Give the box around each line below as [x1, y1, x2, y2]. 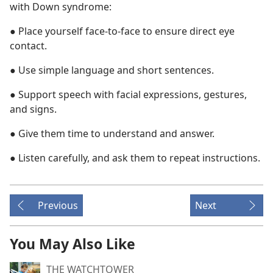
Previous [38, 199, 78, 212]
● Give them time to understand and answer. [10, 127, 214, 140]
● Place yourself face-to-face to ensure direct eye [10, 24, 235, 38]
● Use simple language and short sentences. [10, 63, 214, 77]
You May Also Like [10, 234, 135, 253]
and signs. [10, 102, 57, 116]
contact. [10, 39, 47, 52]
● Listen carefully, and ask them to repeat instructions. [10, 151, 260, 165]
